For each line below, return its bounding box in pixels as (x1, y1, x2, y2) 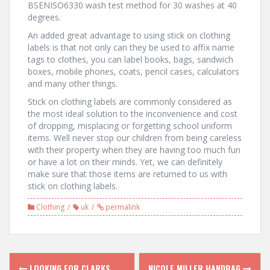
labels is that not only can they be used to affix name (28, 42, 234, 53)
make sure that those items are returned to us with (28, 168, 227, 180)
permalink (104, 202, 140, 212)
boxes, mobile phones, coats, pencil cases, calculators (28, 66, 239, 77)
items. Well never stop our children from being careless (28, 132, 242, 143)
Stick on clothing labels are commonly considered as (28, 96, 232, 107)
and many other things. (28, 78, 118, 89)
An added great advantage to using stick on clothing (28, 30, 230, 41)
